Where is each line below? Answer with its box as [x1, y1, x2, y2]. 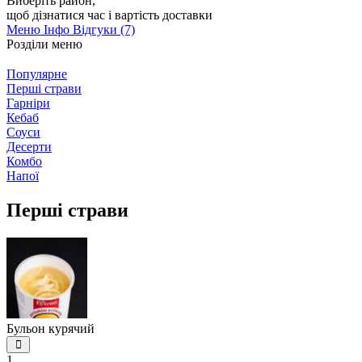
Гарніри [6, 95, 50, 110]
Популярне [6, 66, 67, 81]
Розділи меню [6, 36, 82, 51]
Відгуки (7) [73, 22, 135, 36]
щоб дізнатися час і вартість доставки [6, 7, 213, 22]
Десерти [6, 139, 52, 154]
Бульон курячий [6, 321, 95, 335]
